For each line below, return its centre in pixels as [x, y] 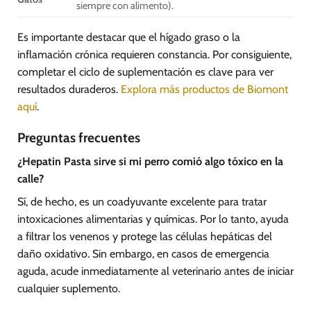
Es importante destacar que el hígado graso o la [129, 37]
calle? [31, 179]
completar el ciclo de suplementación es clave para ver [145, 72]
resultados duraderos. [69, 89]
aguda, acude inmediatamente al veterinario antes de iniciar [155, 271]
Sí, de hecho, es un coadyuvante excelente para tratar [142, 202]
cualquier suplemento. [69, 289]
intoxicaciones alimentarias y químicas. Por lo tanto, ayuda [153, 219]
